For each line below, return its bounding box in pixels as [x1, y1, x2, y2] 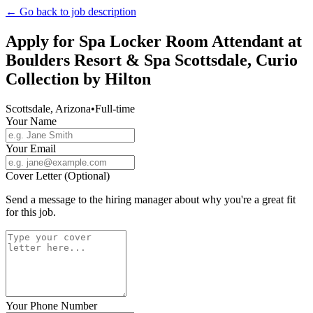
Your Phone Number [6, 299, 97, 312]
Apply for [6, 31, 79, 50]
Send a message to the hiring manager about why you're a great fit [6, 193, 296, 205]
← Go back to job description [6, 6, 136, 17]
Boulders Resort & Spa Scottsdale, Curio [6, 50, 298, 69]
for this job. [6, 205, 56, 218]
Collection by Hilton [6, 69, 151, 88]
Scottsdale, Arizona [6, 102, 91, 115]
